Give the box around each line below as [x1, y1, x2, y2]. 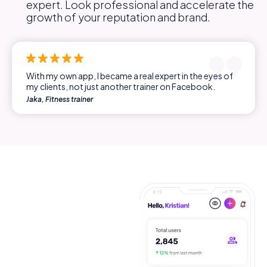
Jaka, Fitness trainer [26, 95, 93, 104]
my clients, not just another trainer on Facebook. [26, 81, 215, 92]
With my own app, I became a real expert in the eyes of [26, 70, 233, 82]
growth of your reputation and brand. [26, 10, 210, 24]
